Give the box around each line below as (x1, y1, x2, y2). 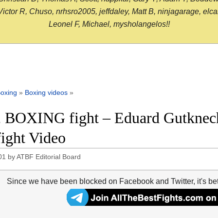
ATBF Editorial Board (17, 153, 81, 161)
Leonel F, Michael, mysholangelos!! (48, 20, 170, 29)
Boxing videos (25, 89, 68, 97)
